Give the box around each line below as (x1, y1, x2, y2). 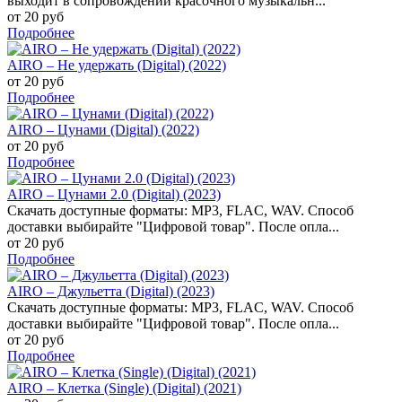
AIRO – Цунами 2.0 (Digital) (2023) (7, 186, 221, 202)
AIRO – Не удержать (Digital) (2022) (7, 57, 226, 73)
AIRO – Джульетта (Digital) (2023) (7, 283, 214, 299)
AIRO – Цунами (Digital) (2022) (7, 121, 199, 137)
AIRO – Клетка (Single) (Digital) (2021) (7, 380, 241, 396)
